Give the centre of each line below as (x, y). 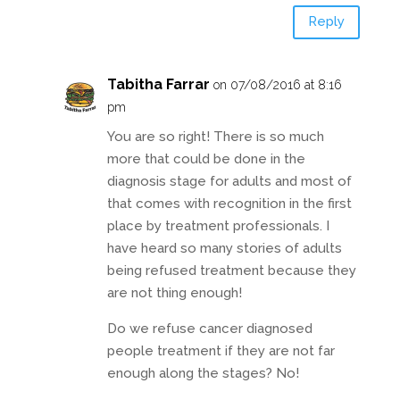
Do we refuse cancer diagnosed (209, 328)
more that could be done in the (206, 158)
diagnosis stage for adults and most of (229, 181)
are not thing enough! (174, 292)
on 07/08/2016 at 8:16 (277, 84)
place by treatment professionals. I (218, 225)
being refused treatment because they (231, 270)
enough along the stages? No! (203, 373)
